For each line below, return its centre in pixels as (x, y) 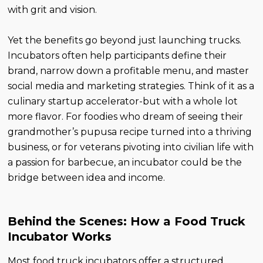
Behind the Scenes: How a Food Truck (127, 221)
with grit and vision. (53, 9)
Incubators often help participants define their (117, 55)
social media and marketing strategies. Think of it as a (131, 86)
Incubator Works (60, 236)
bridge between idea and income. (87, 177)
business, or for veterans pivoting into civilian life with (131, 147)
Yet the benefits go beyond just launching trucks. (125, 40)
